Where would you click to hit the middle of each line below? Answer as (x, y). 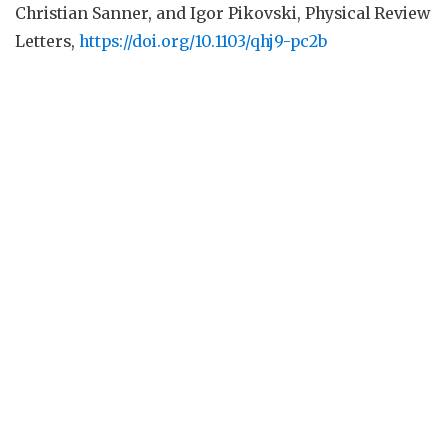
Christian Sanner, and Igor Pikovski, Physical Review (222, 12)
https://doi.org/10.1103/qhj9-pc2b (203, 40)
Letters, (47, 40)
